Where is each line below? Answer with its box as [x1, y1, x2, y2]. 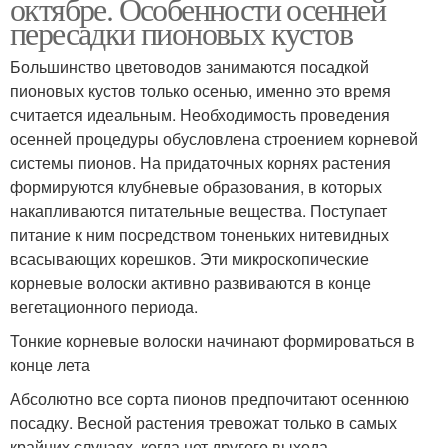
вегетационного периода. [10, 294, 198, 318]
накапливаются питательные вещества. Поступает [10, 198, 387, 222]
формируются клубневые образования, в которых [10, 174, 382, 198]
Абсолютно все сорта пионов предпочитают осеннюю [10, 386, 409, 410]
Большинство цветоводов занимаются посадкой [10, 54, 369, 78]
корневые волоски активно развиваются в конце [10, 270, 371, 294]
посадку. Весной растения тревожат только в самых [10, 410, 397, 434]
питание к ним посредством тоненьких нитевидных [10, 222, 389, 246]
